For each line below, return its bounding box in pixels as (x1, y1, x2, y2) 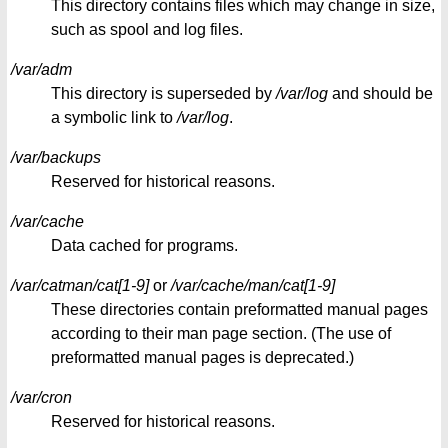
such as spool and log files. (51, 21, 243, 39)
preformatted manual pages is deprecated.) (51, 349, 354, 367)
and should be (328, 85, 433, 103)
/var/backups (11, 149, 101, 167)
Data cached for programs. (51, 237, 238, 255)
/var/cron (11, 389, 72, 407)
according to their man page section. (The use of (51, 325, 391, 343)
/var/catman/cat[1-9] (11, 277, 149, 295)
